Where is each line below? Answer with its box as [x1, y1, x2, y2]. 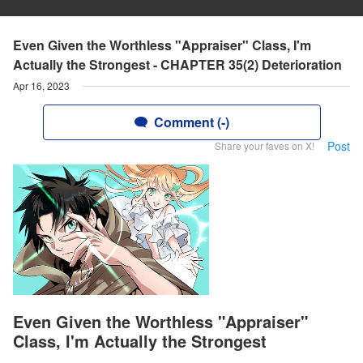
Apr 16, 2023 [13, 79, 70, 92]
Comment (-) [153, 113, 229, 131]
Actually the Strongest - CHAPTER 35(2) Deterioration [13, 55, 342, 74]
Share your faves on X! [215, 139, 314, 152]
